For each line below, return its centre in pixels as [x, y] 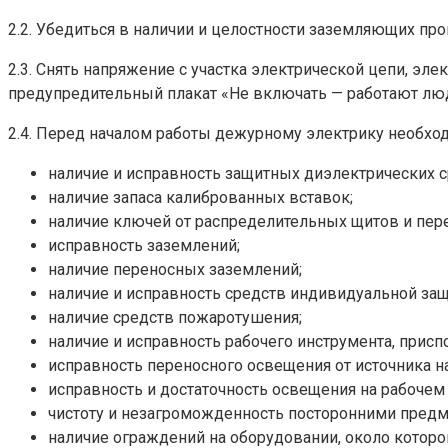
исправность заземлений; [144, 245]
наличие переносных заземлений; [175, 269]
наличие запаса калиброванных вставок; [200, 197]
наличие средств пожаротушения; [175, 317]
